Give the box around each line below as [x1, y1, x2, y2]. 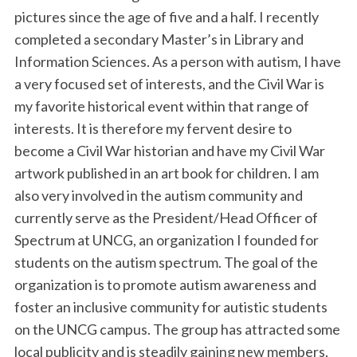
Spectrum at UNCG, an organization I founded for [14, 231, 319, 249]
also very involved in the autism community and [14, 186, 303, 205]
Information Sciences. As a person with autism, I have [14, 53, 341, 71]
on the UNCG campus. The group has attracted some [14, 320, 340, 339]
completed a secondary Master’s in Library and [14, 30, 304, 49]
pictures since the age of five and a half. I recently [14, 8, 319, 26]
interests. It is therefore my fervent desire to [14, 120, 292, 138]
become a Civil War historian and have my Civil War [14, 142, 325, 160]
